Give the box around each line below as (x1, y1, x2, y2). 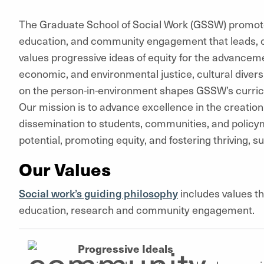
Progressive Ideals (77, 240, 173, 256)
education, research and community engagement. (18, 202, 255, 217)
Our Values (18, 156, 111, 181)
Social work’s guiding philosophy (18, 185, 178, 200)
